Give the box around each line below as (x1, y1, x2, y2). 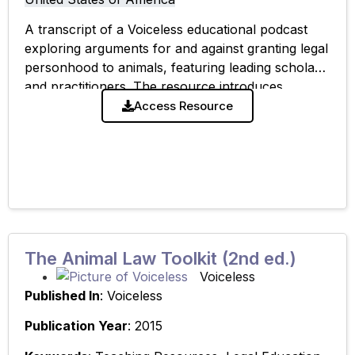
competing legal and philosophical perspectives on (25, 97, 328, 114)
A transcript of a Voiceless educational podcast (25, 21, 307, 38)
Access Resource (134, 97, 233, 113)
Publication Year (25, 318, 128, 334)
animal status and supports (25, 116, 187, 133)
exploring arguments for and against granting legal (25, 40, 328, 57)
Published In (25, 287, 100, 303)
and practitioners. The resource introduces (25, 78, 283, 95)
